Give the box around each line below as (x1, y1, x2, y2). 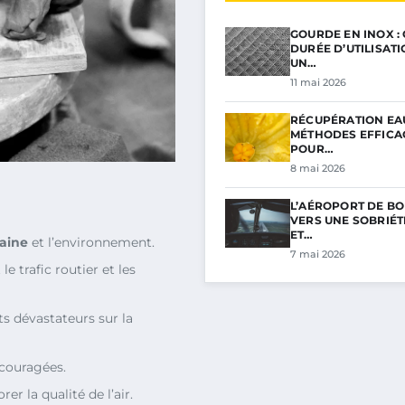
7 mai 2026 (290, 248, 345, 260)
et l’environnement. (28, 233, 155, 250)
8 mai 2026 (290, 162, 345, 174)
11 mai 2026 (290, 76, 346, 89)
